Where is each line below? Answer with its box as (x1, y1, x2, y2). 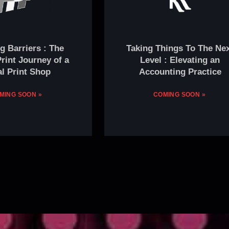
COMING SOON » (153, 91, 206, 99)
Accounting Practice (139, 67, 221, 77)
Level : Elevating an (140, 55, 220, 65)
